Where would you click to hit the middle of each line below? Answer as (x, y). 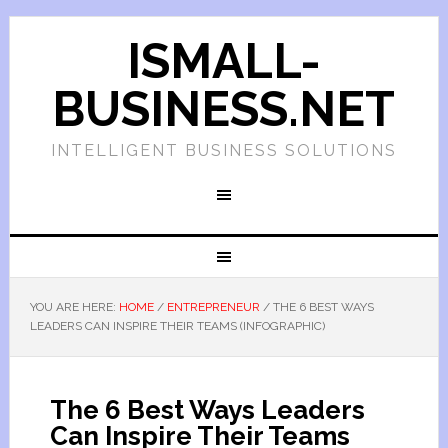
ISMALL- (223, 61)
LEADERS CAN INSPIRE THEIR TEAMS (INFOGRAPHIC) (177, 326)
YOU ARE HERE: (74, 307)
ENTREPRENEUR (213, 307)
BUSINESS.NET (224, 109)
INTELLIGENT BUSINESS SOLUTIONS (223, 150)
